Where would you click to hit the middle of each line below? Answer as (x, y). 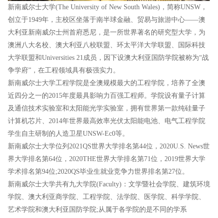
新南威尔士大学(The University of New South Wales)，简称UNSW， (108, 7)
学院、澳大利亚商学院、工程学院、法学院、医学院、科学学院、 (107, 197)
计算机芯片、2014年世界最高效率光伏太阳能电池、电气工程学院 (107, 121)
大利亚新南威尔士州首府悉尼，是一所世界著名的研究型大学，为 (107, 32)
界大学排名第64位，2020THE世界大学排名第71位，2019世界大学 (107, 159)
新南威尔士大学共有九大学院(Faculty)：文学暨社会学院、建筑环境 (109, 184)
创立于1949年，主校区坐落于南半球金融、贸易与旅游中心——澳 (107, 19)
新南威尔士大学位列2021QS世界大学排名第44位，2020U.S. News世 (109, 146)
